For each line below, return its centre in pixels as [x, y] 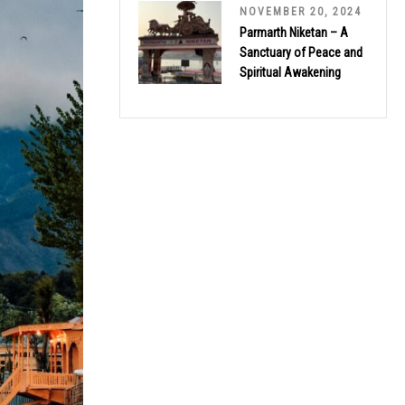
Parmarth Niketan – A [294, 32]
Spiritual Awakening [290, 72]
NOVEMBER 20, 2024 [301, 11]
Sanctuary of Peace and [301, 52]
